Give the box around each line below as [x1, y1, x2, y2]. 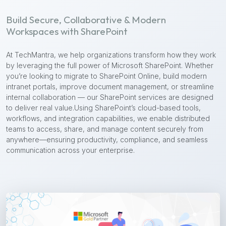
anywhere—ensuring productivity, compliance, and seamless [6, 135, 208, 144]
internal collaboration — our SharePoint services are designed [6, 92, 213, 101]
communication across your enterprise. [6, 145, 135, 154]
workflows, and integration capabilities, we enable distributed [6, 114, 210, 123]
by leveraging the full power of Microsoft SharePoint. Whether [6, 61, 213, 70]
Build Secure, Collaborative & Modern [6, 13, 166, 26]
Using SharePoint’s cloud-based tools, [74, 103, 201, 112]
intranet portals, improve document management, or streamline [6, 82, 214, 91]
